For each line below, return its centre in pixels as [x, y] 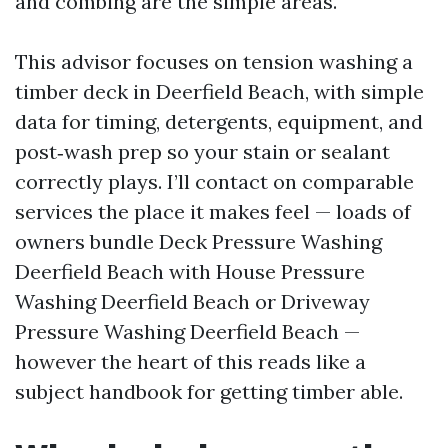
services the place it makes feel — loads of [213, 211]
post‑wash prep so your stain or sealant [202, 151]
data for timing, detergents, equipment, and [219, 121]
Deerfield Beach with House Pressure [190, 271]
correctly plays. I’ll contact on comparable [214, 181]
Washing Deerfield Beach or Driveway [192, 301]
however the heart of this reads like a [190, 361]
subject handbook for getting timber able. [209, 391]
